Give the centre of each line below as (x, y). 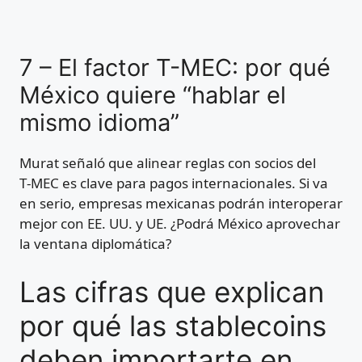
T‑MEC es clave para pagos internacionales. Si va (174, 183)
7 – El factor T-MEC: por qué (175, 68)
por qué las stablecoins (173, 325)
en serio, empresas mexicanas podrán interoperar (181, 204)
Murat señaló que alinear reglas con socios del (168, 163)
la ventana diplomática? (95, 244)
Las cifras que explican (172, 291)
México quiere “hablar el (153, 95)
